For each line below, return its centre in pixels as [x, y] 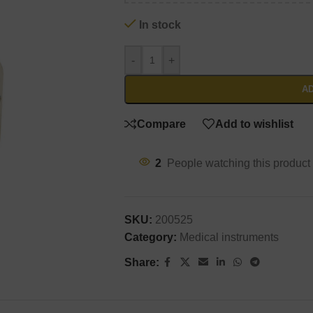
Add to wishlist [254, 124]
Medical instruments [229, 237]
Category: [150, 237]
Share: [141, 262]
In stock [160, 25]
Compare [161, 124]
